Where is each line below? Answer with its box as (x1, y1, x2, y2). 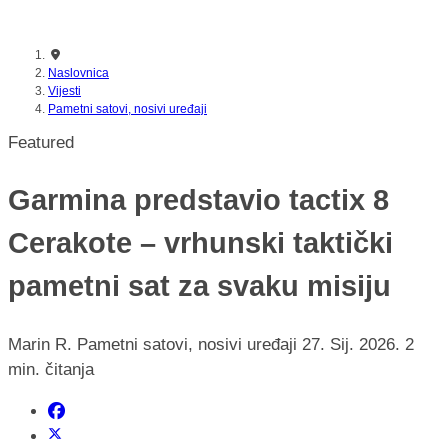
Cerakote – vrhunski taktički (8, 226, 393, 259)
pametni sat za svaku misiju (8, 269, 391, 302)
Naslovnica (48, 66, 109, 80)
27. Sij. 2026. (302, 334, 405, 354)
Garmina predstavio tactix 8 (8, 183, 389, 216)
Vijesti (48, 84, 81, 98)
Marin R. (8, 334, 72, 354)
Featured (8, 133, 74, 152)
